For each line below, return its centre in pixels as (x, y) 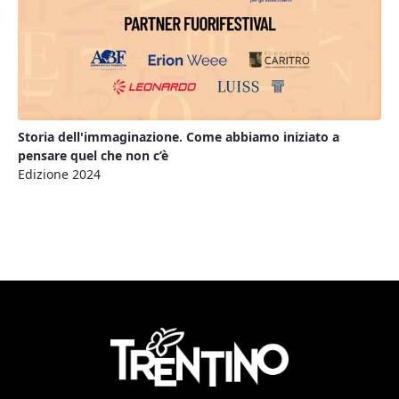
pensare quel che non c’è (93, 155)
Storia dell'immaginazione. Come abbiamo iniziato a (179, 136)
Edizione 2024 (59, 174)
